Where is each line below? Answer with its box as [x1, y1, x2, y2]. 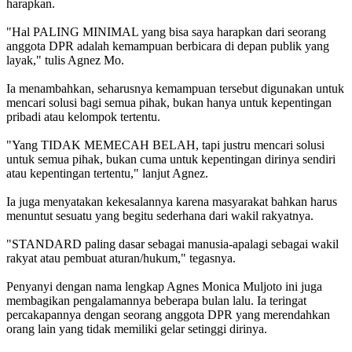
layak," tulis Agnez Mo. [6, 53, 124, 67]
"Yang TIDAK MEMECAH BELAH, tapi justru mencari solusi [6, 137, 324, 152]
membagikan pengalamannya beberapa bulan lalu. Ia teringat [6, 293, 306, 307]
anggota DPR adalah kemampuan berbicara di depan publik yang [6, 38, 329, 53]
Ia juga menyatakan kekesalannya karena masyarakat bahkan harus [6, 194, 337, 208]
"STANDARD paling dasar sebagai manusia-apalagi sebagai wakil [6, 236, 339, 251]
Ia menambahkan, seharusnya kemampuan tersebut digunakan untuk [6, 81, 344, 95]
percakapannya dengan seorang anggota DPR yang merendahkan [6, 307, 330, 321]
